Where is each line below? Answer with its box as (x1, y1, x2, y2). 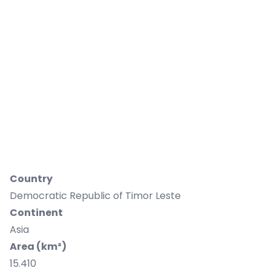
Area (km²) (10, 240, 67, 253)
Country (10, 172, 54, 186)
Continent (10, 206, 63, 220)
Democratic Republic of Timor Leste (10, 189, 181, 203)
